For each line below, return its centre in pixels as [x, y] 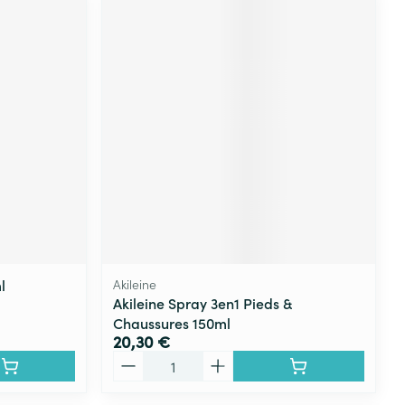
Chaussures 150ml [172, 322]
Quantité [141, 358]
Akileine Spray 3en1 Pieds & [203, 302]
